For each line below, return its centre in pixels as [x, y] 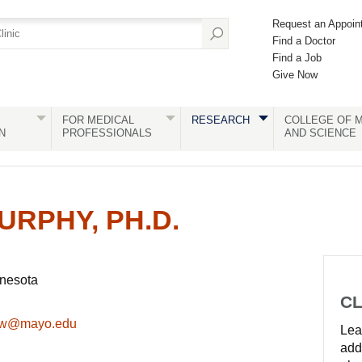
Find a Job [297, 58]
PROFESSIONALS [107, 133]
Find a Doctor [304, 41]
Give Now [295, 75]
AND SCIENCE [320, 133]
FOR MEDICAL [98, 120]
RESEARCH [220, 120]
